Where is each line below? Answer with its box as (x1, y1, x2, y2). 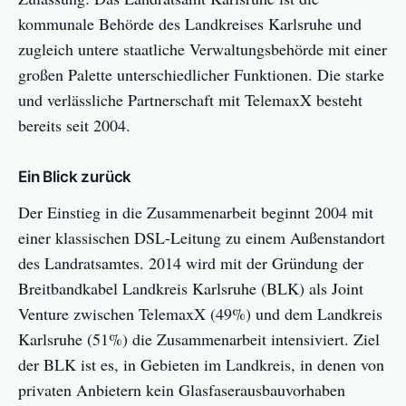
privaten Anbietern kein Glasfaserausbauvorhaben (18, 379, 345, 401)
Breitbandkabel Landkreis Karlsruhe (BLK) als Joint (18, 277, 363, 300)
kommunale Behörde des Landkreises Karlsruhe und (18, 13, 362, 35)
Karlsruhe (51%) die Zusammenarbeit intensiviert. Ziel (18, 328, 380, 351)
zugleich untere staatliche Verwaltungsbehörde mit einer (18, 38, 387, 61)
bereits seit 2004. (18, 114, 130, 137)
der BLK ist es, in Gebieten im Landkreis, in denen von (18, 353, 384, 376)
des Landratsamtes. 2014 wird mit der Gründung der (18, 252, 363, 275)
